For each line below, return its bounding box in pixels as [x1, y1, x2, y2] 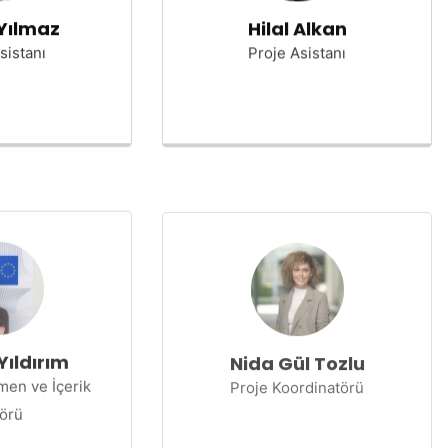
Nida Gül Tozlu [229, 346, 365, 371]
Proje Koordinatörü [230, 373, 364, 392]
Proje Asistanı [248, 43, 346, 62]
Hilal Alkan [247, 16, 347, 41]
